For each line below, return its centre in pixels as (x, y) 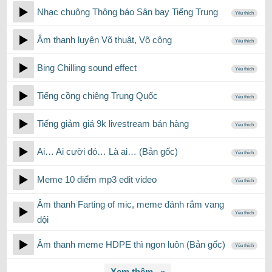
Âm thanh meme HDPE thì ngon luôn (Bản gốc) (131, 244)
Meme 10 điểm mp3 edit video (97, 179)
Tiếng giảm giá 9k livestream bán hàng (113, 124)
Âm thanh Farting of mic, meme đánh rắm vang (131, 204)
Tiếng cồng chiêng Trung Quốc (97, 96)
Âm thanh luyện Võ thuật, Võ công (104, 40)
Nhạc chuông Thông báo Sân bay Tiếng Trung (127, 12)
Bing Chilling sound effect (87, 68)
